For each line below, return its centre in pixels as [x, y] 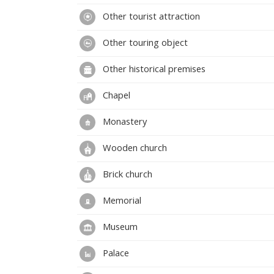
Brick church [126, 173]
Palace [115, 252]
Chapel [115, 94]
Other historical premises [153, 68]
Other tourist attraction [150, 16]
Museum [119, 226]
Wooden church [134, 147]
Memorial [121, 200]
